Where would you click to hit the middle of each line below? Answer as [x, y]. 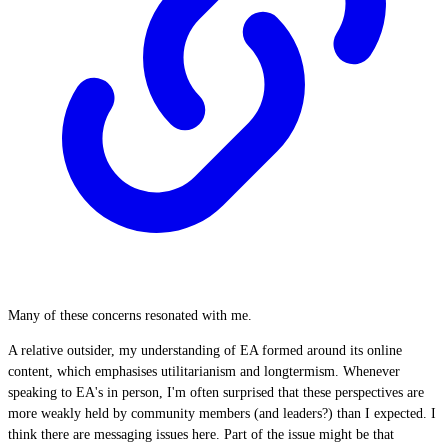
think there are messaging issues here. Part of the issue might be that [201, 434]
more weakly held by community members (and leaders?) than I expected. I [222, 413]
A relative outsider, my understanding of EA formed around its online [205, 350]
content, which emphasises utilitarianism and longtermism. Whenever [204, 371]
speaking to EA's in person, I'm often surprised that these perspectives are [216, 392]
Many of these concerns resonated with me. [130, 315]
